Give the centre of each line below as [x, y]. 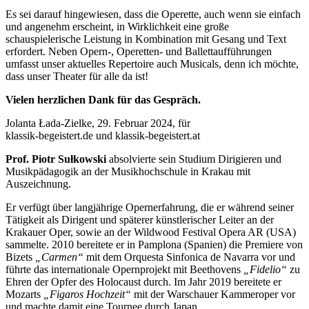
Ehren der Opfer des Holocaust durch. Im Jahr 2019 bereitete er [143, 281]
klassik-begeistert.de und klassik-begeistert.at [103, 135]
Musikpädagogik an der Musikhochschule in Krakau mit [128, 171]
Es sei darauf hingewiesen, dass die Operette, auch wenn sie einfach [153, 14]
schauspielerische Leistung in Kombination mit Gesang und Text [146, 39]
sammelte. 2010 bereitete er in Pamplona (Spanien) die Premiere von [154, 244]
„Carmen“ [59, 257]
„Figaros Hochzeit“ [87, 294]
